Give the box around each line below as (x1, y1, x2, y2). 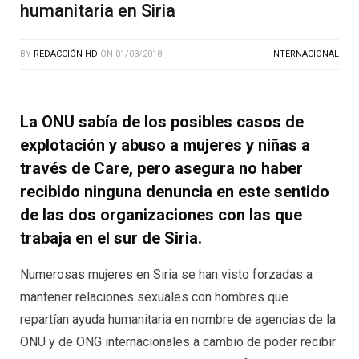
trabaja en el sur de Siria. (20, 228, 202, 248)
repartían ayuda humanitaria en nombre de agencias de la (20, 312, 336, 327)
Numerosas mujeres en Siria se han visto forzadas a (20, 267, 313, 282)
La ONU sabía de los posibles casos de (20, 112, 304, 131)
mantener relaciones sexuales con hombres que (20, 289, 288, 305)
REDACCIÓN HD (34, 49, 98, 59)
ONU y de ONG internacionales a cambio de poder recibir (20, 334, 336, 349)
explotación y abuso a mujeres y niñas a (20, 135, 310, 155)
